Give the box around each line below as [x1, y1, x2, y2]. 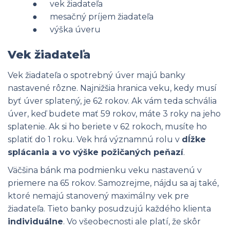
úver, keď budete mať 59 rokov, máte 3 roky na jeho [8, 108, 221, 119]
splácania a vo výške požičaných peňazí [8, 147, 183, 157]
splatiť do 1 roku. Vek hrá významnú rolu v [8, 134, 182, 144]
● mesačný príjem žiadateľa [32, 11, 154, 22]
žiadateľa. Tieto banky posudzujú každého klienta [8, 203, 211, 214]
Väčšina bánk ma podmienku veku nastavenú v [8, 165, 202, 175]
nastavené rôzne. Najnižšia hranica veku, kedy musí [8, 83, 217, 93]
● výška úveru [32, 24, 101, 34]
